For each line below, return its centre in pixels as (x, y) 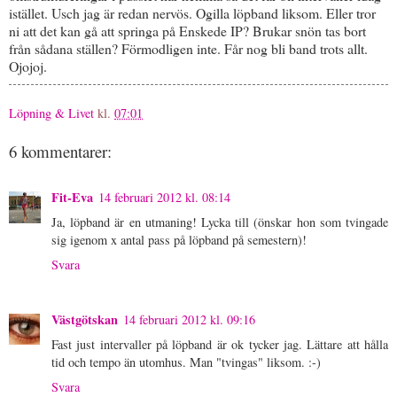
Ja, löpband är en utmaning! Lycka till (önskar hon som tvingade (220, 222)
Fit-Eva (72, 197)
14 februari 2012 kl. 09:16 (189, 319)
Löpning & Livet (51, 113)
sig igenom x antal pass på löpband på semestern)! (179, 239)
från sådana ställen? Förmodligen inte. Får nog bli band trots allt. (188, 48)
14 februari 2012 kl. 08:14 (164, 197)
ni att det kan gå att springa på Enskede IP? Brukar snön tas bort (187, 30)
